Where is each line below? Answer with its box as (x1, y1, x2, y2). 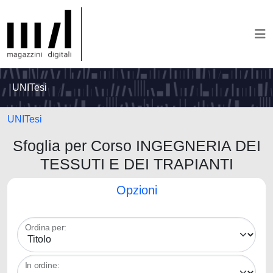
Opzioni (116, 183, 157, 197)
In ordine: (25, 261, 60, 270)
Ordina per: (25, 223, 66, 232)
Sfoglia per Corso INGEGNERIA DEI (12, 137, 261, 154)
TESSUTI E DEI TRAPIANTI (40, 155, 233, 172)
